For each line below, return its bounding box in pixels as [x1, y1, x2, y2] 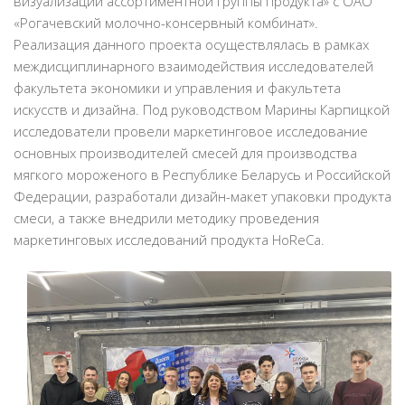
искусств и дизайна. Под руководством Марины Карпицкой [14, 100, 390, 119]
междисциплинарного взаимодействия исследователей [14, 57, 373, 76]
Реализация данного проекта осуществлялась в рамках [14, 35, 369, 54]
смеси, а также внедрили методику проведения [14, 209, 319, 228]
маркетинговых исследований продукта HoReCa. [14, 231, 325, 250]
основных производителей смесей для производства [14, 144, 357, 163]
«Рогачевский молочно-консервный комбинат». [14, 14, 318, 33]
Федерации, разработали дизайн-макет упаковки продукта [14, 187, 391, 206]
